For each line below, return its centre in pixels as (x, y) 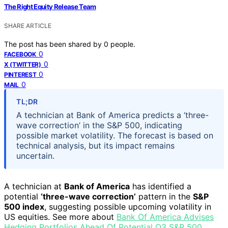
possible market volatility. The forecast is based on (115, 135)
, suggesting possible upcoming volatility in (128, 206)
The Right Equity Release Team (50, 6)
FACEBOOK (20, 54)
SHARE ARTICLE (28, 25)
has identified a (161, 186)
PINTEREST (20, 74)
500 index (24, 206)
